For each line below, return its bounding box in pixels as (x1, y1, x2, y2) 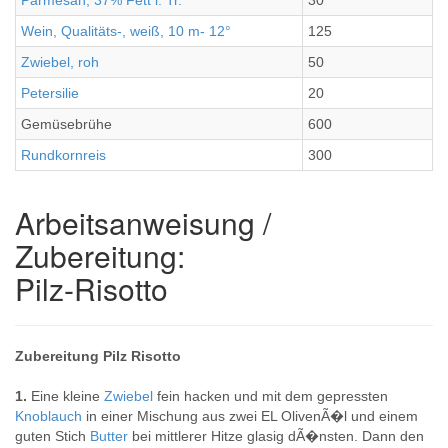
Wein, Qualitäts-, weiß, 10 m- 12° (21, 23, 231, 39)
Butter (90, 428, 132, 444)
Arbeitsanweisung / (15, 201, 271, 244)
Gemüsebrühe (21, 116, 112, 132)
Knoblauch (15, 408, 86, 424)
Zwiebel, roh (21, 54, 99, 70)
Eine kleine (31, 388, 104, 404)
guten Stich (15, 428, 90, 444)
